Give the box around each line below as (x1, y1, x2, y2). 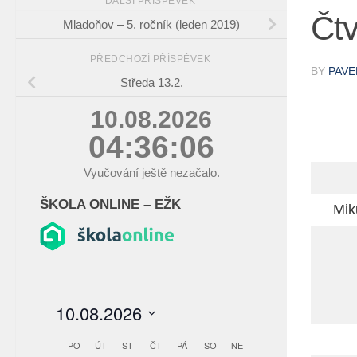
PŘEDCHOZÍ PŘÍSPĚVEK (89, 53, 214, 65)
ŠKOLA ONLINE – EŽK (40, 197, 181, 212)
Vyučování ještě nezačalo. (83, 166, 220, 180)
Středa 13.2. (120, 76, 183, 90)
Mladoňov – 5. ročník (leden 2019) (63, 18, 240, 32)
